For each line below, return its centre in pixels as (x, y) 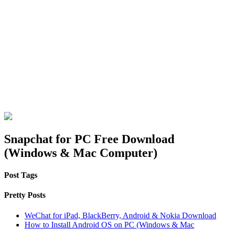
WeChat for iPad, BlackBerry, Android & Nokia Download (120, 215)
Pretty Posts (25, 195)
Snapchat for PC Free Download (89, 139)
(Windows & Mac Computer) (81, 153)
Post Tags (21, 175)
